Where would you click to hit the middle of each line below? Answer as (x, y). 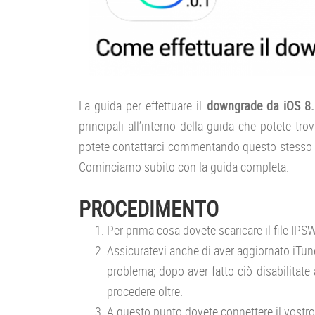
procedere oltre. (145, 291)
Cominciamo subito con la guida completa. (184, 166)
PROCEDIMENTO (149, 208)
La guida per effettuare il (143, 105)
